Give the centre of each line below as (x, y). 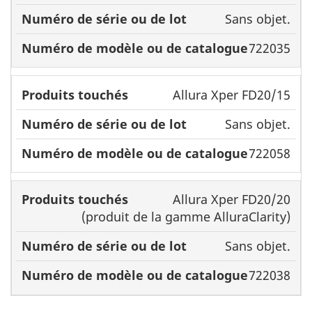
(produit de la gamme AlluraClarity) (186, 217)
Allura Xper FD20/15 (231, 94)
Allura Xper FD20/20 (231, 200)
